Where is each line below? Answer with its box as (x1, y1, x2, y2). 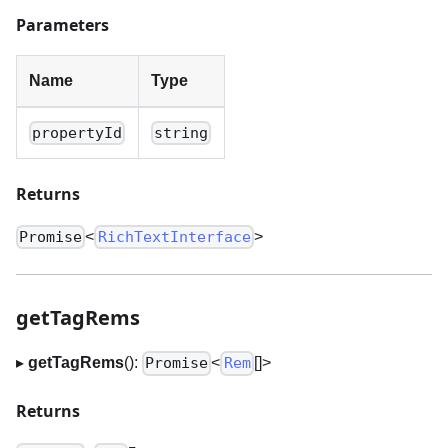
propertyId (32, 124, 123, 143)
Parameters (16, 13, 109, 36)
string (154, 124, 209, 143)
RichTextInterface (97, 228, 251, 247)
